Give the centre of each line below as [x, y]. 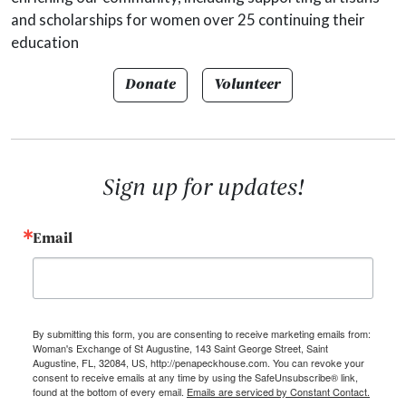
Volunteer [247, 86]
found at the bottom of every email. [110, 392]
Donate [150, 86]
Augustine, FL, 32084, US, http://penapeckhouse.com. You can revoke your [198, 363]
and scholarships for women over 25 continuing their [188, 20]
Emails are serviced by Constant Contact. [278, 392]
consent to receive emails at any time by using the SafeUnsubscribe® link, [195, 377]
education [45, 43]
